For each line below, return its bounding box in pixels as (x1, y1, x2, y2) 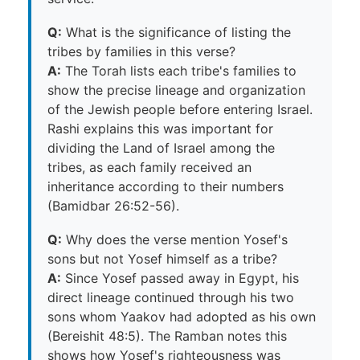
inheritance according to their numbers (47, 178, 284, 194)
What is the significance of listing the (62, 23, 291, 40)
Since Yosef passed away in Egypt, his (61, 269, 299, 286)
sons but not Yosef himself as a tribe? (47, 250, 277, 267)
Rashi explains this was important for (47, 120, 273, 137)
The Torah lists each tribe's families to (61, 62, 297, 79)
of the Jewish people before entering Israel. (47, 100, 313, 117)
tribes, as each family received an (47, 158, 252, 175)
